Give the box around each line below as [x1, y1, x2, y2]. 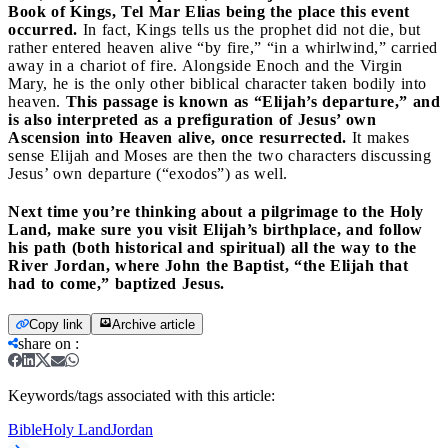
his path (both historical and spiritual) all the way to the [8, 238, 417, 256]
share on [18, 334, 71, 352]
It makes [346, 128, 409, 146]
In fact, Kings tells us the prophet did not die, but [77, 20, 421, 38]
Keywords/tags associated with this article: [8, 386, 275, 404]
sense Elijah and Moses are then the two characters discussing [8, 146, 431, 164]
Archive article [112, 316, 195, 332]
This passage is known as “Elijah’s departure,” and [65, 92, 440, 110]
